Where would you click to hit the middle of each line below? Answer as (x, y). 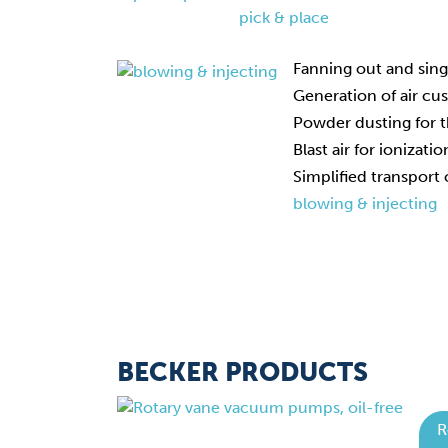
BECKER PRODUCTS (242, 372)
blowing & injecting (365, 203)
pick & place (284, 17)
